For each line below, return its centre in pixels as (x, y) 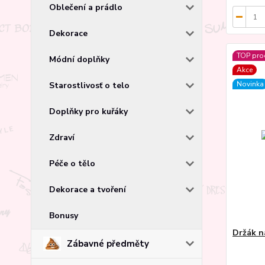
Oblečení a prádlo (86, 7)
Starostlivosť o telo (89, 85)
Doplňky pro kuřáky (88, 111)
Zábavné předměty (108, 243)
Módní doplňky (79, 59)
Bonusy (64, 215)
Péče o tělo (72, 163)
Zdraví (62, 137)
